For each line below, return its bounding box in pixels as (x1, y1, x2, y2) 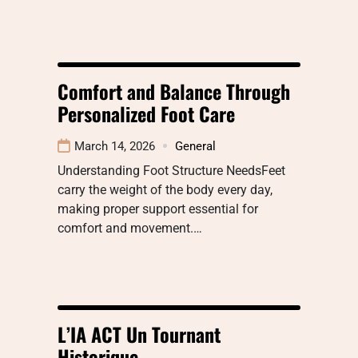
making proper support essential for (58, 201, 258, 217)
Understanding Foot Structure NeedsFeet (58, 162, 285, 178)
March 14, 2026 (74, 138, 155, 153)
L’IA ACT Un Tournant (58, 319, 221, 348)
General (175, 138, 216, 153)
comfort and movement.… (58, 220, 202, 236)
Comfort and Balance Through (58, 76, 290, 105)
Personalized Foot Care (58, 98, 235, 128)
